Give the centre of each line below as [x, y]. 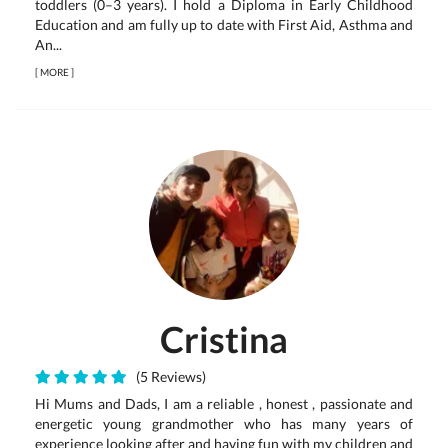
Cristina [224, 339]
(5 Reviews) [168, 376]
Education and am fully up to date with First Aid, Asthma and [224, 24]
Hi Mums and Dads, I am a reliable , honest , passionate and [224, 403]
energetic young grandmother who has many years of [224, 423]
